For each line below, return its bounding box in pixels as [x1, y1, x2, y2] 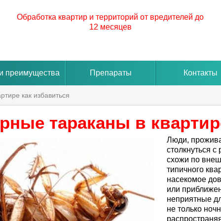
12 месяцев [89, 23, 132, 31]
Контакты [184, 69, 218, 77]
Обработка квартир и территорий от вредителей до [17, 13, 204, 21]
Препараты [89, 69, 132, 77]
